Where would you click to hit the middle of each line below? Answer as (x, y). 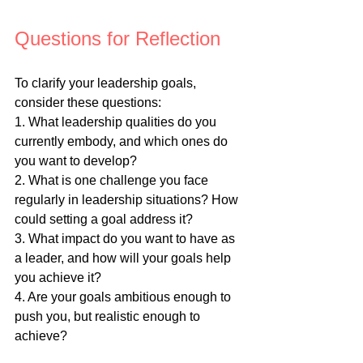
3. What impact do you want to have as (126, 239)
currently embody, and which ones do (123, 142)
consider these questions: (88, 103)
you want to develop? (76, 161)
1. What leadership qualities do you (117, 122)
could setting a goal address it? (104, 220)
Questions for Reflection (117, 39)
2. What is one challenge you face (113, 181)
